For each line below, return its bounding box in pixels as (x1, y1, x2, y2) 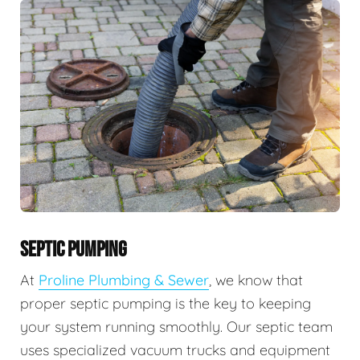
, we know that (209, 270, 303, 289)
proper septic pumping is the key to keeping (20, 293, 311, 313)
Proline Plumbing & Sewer (39, 270, 209, 289)
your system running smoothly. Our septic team (20, 317, 333, 336)
